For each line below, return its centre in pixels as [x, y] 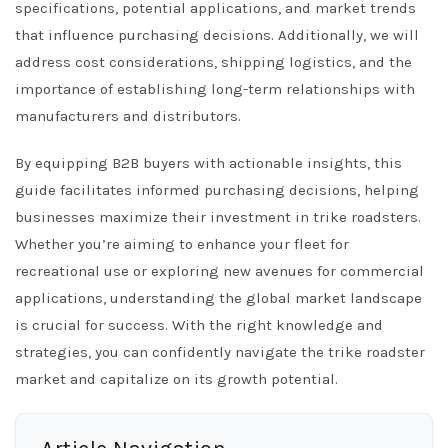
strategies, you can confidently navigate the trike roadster [220, 352]
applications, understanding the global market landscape [218, 298]
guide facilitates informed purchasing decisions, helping [217, 190]
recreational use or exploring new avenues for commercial [219, 271]
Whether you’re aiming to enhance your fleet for [182, 244]
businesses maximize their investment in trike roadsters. [218, 217]
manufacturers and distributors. [128, 116]
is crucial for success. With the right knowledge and [199, 325]
